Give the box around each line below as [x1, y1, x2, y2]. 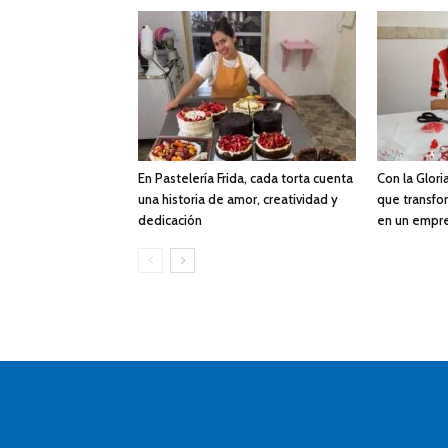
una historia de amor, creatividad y [138, 191, 338, 208]
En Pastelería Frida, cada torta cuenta [138, 170, 353, 187]
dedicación [138, 212, 202, 229]
